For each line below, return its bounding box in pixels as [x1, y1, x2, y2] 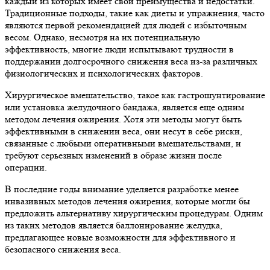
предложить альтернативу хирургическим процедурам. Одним [5, 207, 263, 219]
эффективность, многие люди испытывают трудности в [5, 43, 234, 55]
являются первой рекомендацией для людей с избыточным [5, 19, 246, 31]
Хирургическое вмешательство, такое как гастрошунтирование [5, 89, 265, 101]
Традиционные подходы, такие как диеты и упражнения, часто [5, 7, 265, 19]
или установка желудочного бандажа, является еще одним [5, 101, 244, 113]
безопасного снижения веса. [5, 243, 121, 256]
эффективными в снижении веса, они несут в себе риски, [5, 125, 242, 137]
